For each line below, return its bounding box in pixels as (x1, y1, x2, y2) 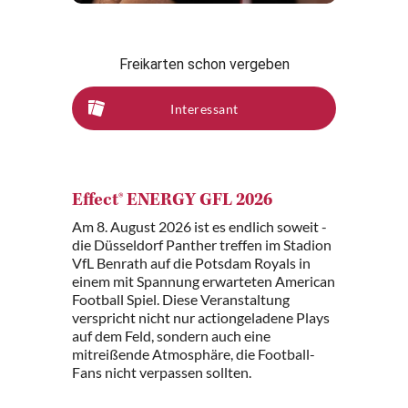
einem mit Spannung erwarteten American (72, 272, 335, 290)
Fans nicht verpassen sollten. (72, 363, 251, 381)
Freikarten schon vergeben (118, 56, 290, 73)
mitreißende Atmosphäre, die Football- (72, 345, 315, 362)
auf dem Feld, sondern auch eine (72, 327, 270, 344)
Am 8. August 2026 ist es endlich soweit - (72, 218, 327, 235)
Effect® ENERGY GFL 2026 (72, 192, 272, 210)
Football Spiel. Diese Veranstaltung (72, 291, 290, 308)
